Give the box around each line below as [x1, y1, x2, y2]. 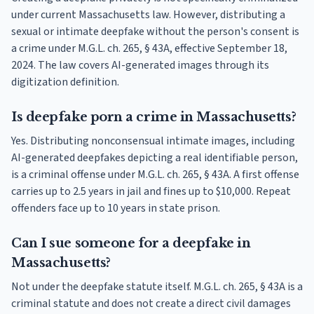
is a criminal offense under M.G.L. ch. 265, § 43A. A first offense [11, 167, 299, 183]
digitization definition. [11, 74, 119, 90]
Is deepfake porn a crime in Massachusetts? [11, 109, 296, 125]
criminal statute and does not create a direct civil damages [11, 296, 291, 312]
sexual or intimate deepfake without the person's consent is [11, 24, 299, 40]
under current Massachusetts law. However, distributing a [11, 7, 285, 23]
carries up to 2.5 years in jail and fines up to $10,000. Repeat [11, 184, 291, 200]
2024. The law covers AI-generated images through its [11, 57, 269, 74]
